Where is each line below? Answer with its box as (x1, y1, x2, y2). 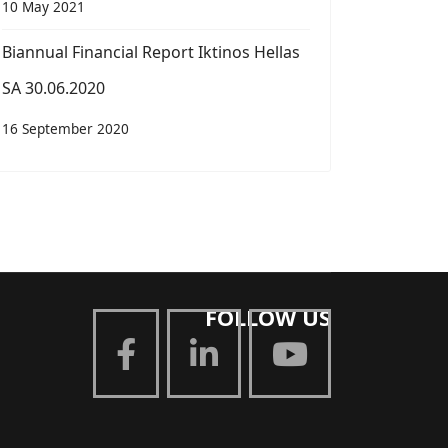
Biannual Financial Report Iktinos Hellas (2, 41, 300, 63)
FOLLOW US (205, 302, 331, 332)
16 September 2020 (2, 119, 129, 138)
